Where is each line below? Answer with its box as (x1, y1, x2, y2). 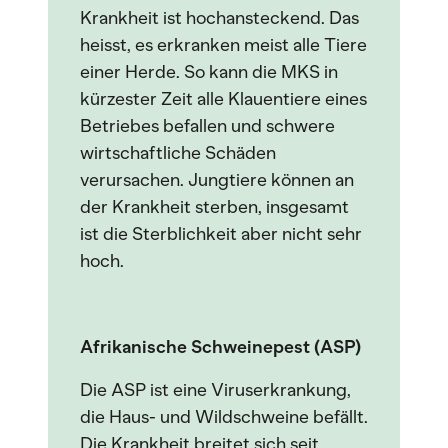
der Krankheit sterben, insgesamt (80, 196, 349, 218)
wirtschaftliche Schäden (80, 142, 276, 164)
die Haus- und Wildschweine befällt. (80, 406, 368, 428)
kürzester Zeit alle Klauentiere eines (80, 88, 367, 110)
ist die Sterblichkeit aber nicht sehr (80, 223, 362, 245)
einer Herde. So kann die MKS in (80, 61, 338, 83)
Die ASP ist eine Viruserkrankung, (80, 379, 351, 401)
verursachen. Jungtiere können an (80, 169, 354, 191)
